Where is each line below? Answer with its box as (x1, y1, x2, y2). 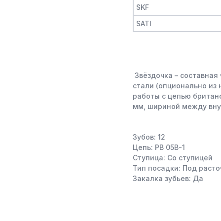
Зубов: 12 (133, 133, 165, 141)
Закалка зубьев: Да (133, 174, 203, 183)
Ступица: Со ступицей (133, 153, 213, 162)
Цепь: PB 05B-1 (133, 143, 185, 151)
